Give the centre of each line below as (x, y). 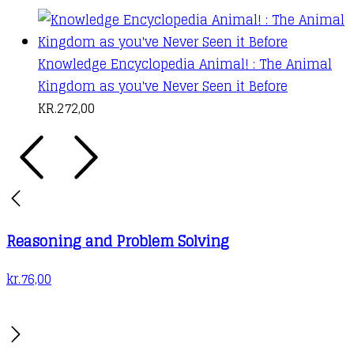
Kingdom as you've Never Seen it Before (163, 86)
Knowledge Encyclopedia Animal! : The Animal (185, 64)
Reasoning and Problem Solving (118, 241)
